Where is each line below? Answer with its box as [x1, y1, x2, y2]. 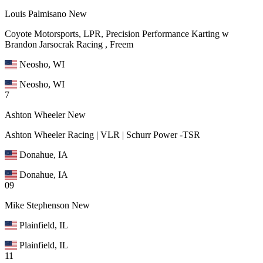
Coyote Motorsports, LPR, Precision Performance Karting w [5, 28, 229, 39]
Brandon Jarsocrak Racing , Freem [5, 39, 133, 49]
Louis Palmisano [5, 8, 66, 19]
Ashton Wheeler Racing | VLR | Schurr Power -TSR [5, 129, 200, 140]
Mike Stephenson [5, 200, 69, 210]
